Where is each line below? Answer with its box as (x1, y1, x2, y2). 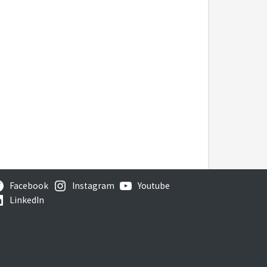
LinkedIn (9, 194, 44, 206)
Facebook (9, 180, 48, 192)
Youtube (138, 180, 170, 192)
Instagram (72, 180, 114, 192)
